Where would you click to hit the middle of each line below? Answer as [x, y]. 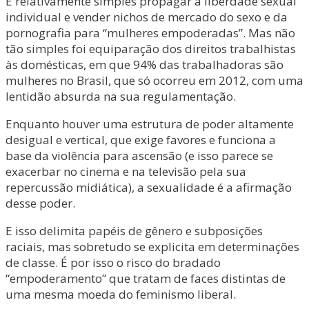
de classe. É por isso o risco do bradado [113, 262]
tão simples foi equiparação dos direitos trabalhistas [151, 49]
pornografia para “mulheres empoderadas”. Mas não [150, 33]
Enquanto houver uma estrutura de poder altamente [150, 124]
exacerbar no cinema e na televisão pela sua [126, 171]
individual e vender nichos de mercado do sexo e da [147, 17]
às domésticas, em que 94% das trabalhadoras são [144, 64]
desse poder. [40, 203]
